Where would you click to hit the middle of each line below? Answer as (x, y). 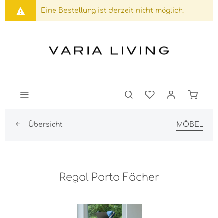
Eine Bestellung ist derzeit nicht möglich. (113, 10)
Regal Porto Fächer (109, 177)
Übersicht (45, 124)
